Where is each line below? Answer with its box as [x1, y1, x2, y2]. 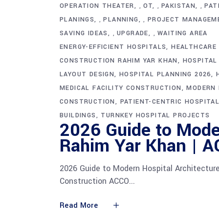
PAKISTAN [161, 1, 196, 11]
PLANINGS [60, 15, 95, 24]
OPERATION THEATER [60, 1, 134, 11]
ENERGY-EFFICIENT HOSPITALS [60, 43, 167, 52]
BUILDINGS [60, 111, 96, 120]
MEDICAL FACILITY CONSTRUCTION [60, 84, 182, 93]
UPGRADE [117, 29, 149, 38]
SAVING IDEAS [60, 29, 108, 38]
